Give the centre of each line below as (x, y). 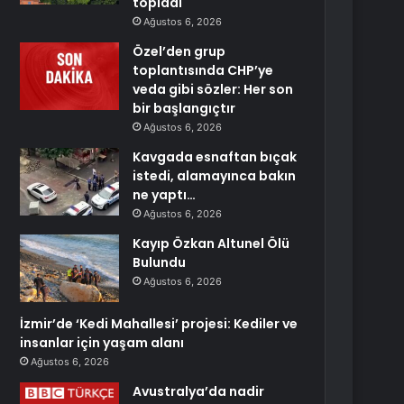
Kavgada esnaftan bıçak (215, 157)
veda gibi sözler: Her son (213, 89)
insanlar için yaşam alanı (102, 343)
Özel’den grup (179, 51)
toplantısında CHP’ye (203, 70)
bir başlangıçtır (184, 108)
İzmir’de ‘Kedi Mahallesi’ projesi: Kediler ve (159, 324)
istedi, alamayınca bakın (215, 176)
